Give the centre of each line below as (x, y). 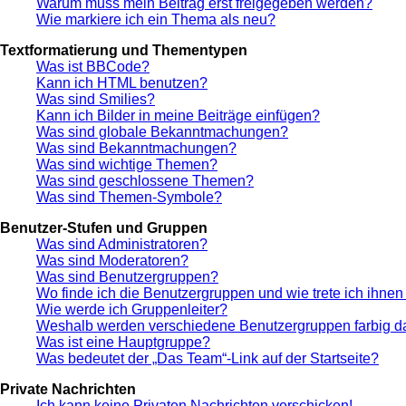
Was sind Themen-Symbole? (129, 198)
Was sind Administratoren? (122, 245)
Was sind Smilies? (96, 100)
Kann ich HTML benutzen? (122, 83)
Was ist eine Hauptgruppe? (123, 343)
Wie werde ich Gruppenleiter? (132, 310)
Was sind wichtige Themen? (127, 165)
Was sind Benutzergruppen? (127, 277)
